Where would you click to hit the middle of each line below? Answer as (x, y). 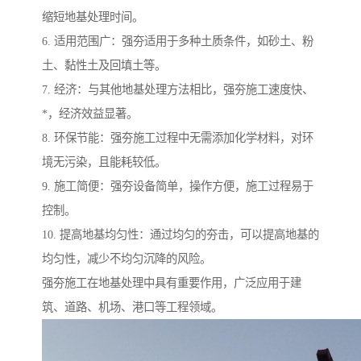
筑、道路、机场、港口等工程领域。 (132, 307)
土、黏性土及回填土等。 (104, 66)
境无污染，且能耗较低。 (104, 162)
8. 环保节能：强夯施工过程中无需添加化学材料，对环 (178, 138)
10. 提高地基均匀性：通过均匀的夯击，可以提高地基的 (180, 235)
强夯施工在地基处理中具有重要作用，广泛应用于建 (172, 283)
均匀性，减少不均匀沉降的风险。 (127, 259)
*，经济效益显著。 (90, 114)
